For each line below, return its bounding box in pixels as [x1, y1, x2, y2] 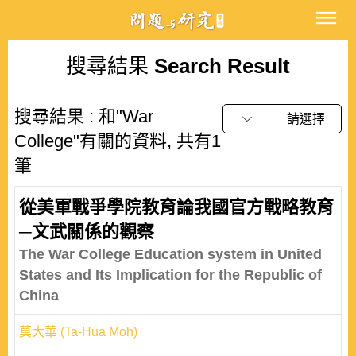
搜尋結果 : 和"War [14, 106, 153, 126]
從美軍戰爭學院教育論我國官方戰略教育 [19, 197, 334, 217]
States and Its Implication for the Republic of [19, 267, 322, 283]
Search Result [149, 54, 290, 78]
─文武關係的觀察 [19, 222, 154, 242]
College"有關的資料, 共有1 [14, 131, 221, 151]
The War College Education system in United [19, 246, 322, 262]
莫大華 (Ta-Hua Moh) [19, 325, 137, 339]
